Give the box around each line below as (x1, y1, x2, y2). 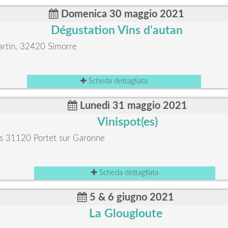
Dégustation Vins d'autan (50, 25, 183, 36)
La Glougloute (89, 208, 163, 219)
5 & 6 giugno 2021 (87, 192, 175, 203)
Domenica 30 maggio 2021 (59, 9, 184, 19)
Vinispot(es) (97, 117, 158, 128)
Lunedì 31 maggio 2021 (77, 101, 187, 111)
